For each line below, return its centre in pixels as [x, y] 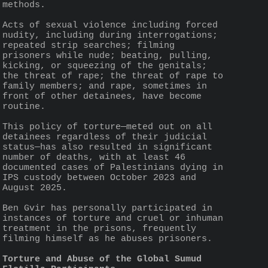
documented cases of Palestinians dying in [113, 167]
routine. [24, 106]
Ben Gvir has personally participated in [107, 208]
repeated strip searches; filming [89, 45]
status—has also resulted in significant [107, 147]
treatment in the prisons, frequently [99, 229]
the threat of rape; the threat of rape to [113, 76]
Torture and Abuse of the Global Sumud [102, 259]
